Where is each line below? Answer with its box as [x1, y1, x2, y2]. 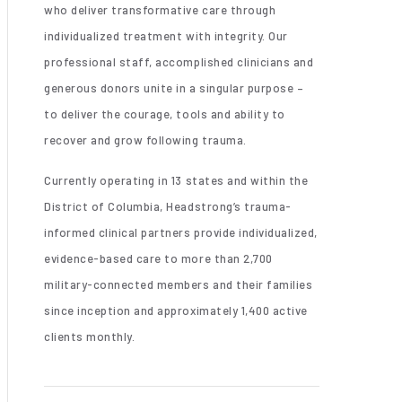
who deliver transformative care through [44, 2, 276, 17]
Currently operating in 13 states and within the [44, 172, 309, 188]
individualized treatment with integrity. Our [44, 28, 288, 43]
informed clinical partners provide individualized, [44, 224, 318, 240]
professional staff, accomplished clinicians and [44, 54, 314, 69]
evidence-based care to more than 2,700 [44, 250, 273, 266]
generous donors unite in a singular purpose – [44, 80, 304, 95]
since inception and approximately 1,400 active [44, 302, 308, 318]
